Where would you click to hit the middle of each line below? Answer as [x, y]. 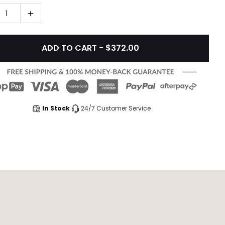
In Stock [56, 108]
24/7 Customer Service [116, 108]
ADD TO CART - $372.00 [90, 48]
